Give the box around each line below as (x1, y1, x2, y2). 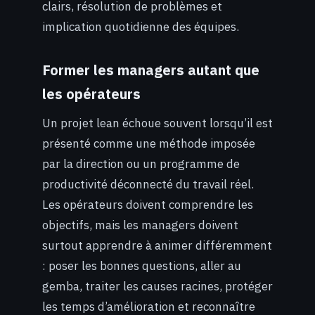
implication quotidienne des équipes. (42, 19, 239, 35)
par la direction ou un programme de (42, 155, 240, 172)
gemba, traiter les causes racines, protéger (42, 278, 273, 294)
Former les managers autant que (42, 60, 259, 79)
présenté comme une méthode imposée (42, 135, 255, 151)
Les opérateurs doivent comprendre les (42, 196, 253, 212)
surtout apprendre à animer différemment (42, 237, 272, 253)
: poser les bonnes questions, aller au (42, 257, 241, 274)
